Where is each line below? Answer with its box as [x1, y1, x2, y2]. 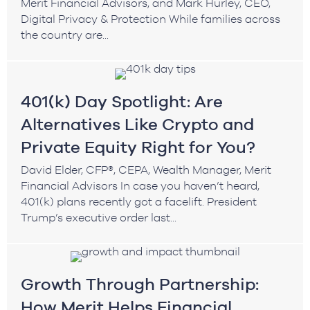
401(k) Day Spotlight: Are [21, 91, 223, 111]
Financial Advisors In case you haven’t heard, [21, 179, 259, 192]
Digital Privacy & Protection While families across [21, 12, 280, 25]
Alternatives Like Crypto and [21, 114, 254, 134]
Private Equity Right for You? [21, 137, 255, 156]
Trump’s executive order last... [21, 210, 176, 224]
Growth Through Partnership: [21, 274, 259, 293]
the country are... [21, 28, 109, 41]
